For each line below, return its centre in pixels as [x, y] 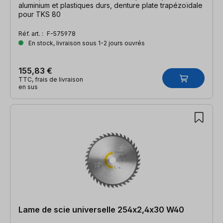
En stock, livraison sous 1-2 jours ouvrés [86, 43]
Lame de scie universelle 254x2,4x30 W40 [101, 209]
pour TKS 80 [40, 14]
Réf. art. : [32, 33]
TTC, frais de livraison [51, 79]
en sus [28, 87]
